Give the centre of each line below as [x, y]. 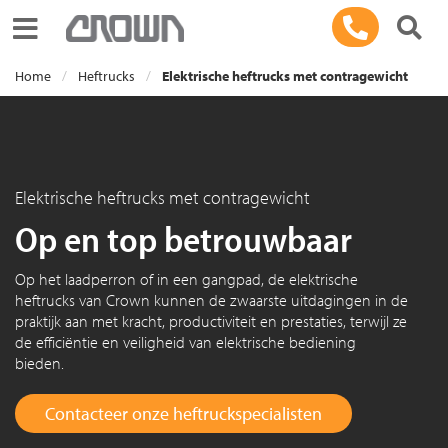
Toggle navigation [78, 27]
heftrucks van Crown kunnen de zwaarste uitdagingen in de [211, 300]
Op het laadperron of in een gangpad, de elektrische [186, 279]
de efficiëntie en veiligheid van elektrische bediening [185, 342]
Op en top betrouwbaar [183, 238]
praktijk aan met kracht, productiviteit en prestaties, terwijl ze [211, 321]
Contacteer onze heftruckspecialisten [183, 413]
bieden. [39, 363]
